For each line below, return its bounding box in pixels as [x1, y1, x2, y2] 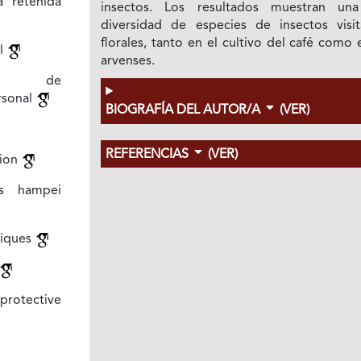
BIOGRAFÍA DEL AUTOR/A [106, 104, 264, 118]
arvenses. [101, 55, 156, 68]
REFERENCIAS [106, 148, 193, 162]
